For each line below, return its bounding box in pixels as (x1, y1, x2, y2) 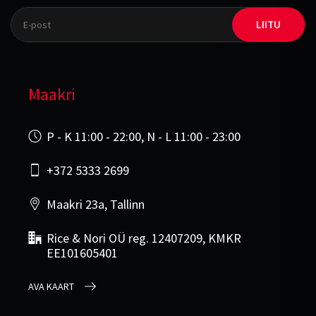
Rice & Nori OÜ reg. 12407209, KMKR (47, 229, 241, 246)
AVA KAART (28, 279, 74, 293)
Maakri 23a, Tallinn (47, 195, 145, 212)
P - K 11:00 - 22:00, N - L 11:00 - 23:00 (47, 128, 241, 145)
